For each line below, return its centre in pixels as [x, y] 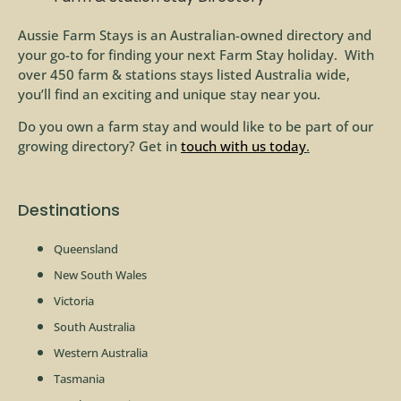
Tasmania [79, 379]
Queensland [86, 249]
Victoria [74, 301]
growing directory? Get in [99, 146]
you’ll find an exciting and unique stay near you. [169, 94]
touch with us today [243, 146]
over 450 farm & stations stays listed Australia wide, [184, 74]
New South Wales [100, 275]
